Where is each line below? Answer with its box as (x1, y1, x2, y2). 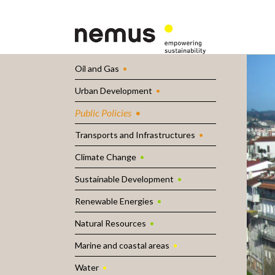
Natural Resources (75, 218, 146, 229)
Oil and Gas (75, 63, 119, 74)
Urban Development (75, 85, 152, 96)
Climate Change (75, 152, 136, 163)
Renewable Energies (75, 196, 153, 207)
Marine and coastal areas (75, 240, 169, 251)
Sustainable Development (75, 174, 174, 185)
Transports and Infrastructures (75, 130, 195, 141)
